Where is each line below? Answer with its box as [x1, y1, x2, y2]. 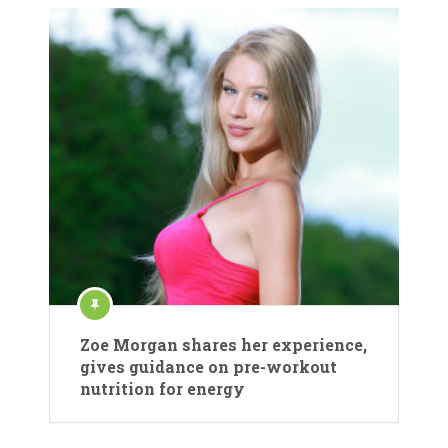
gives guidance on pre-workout [80, 355, 337, 377]
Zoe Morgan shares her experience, [80, 333, 367, 355]
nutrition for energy [80, 377, 245, 399]
